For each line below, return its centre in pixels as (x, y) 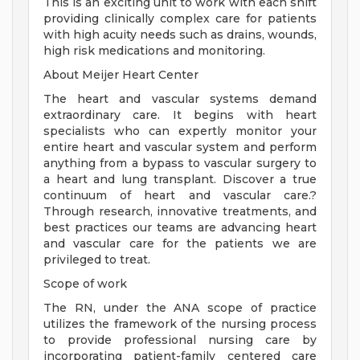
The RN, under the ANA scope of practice (180, 308)
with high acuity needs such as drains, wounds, (180, 35)
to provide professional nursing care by (180, 340)
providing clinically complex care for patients (180, 19)
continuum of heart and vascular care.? (180, 196)
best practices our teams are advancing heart (180, 228)
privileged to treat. (97, 260)
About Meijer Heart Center (121, 75)
